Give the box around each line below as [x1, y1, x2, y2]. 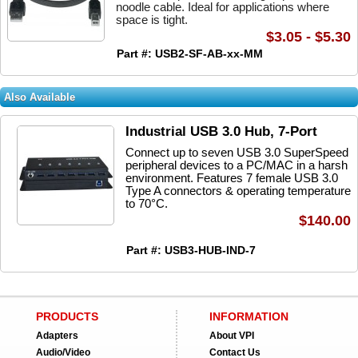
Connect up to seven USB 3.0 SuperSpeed [125, 145, 348, 159]
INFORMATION [209, 310, 288, 323]
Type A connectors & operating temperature [125, 184, 351, 197]
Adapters [36, 330, 78, 341]
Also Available [4, 91, 75, 103]
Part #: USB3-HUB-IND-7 [126, 244, 256, 257]
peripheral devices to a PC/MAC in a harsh [125, 158, 348, 172]
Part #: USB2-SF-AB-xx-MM [117, 47, 263, 60]
